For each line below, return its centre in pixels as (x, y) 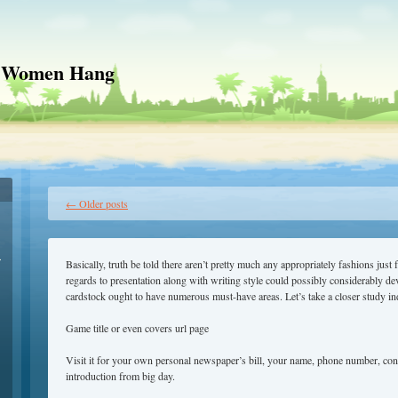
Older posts (102, 203)
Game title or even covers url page (137, 328)
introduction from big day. (120, 376)
